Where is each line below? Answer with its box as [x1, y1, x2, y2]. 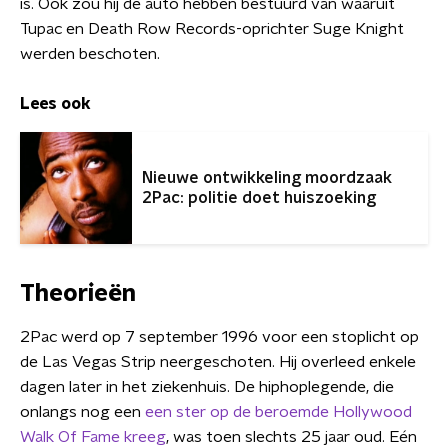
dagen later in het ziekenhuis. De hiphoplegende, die [20, 379, 394, 395]
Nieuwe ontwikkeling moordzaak [142, 170, 392, 186]
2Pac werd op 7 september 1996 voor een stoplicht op [20, 329, 419, 345]
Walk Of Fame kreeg [20, 429, 166, 445]
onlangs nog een [20, 404, 145, 420]
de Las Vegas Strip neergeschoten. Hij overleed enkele [20, 354, 416, 370]
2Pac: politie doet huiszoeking [142, 190, 376, 206]
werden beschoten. [20, 46, 160, 62]
